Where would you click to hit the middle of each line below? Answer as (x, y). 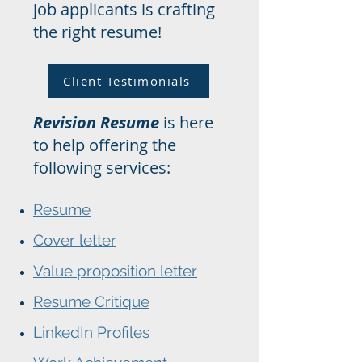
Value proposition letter (115, 271)
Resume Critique (91, 301)
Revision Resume (96, 122)
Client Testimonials (127, 81)
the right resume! (99, 32)
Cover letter (75, 240)
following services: (102, 168)
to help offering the (105, 145)
